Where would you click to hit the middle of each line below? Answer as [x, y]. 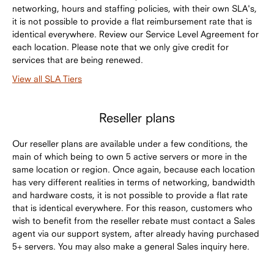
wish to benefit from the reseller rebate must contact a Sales [134, 220]
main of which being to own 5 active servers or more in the [130, 156]
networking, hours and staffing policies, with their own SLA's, [135, 8]
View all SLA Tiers [47, 78]
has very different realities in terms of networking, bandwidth [134, 182]
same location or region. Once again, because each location [134, 169]
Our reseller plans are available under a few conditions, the [130, 143]
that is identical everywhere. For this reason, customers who [132, 207]
